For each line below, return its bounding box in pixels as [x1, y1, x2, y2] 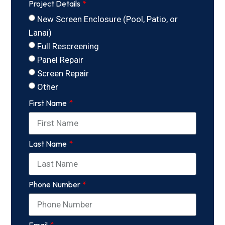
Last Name [29, 138, 67, 149]
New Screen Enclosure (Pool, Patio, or [37, 14, 178, 24]
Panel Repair [37, 54, 84, 65]
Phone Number [29, 179, 81, 189]
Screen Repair [37, 68, 89, 78]
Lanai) [29, 27, 52, 38]
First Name [29, 97, 67, 108]
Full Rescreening [37, 41, 99, 51]
